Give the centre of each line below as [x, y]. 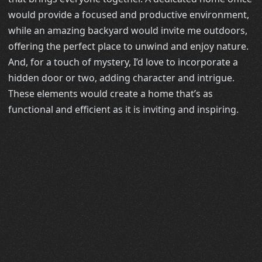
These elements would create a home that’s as [111, 93]
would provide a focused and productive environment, [129, 14]
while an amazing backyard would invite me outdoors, [128, 30]
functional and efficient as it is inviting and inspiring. [124, 109]
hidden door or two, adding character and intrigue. [122, 77]
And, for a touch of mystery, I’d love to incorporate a [123, 62]
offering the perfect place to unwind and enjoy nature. [129, 46]
